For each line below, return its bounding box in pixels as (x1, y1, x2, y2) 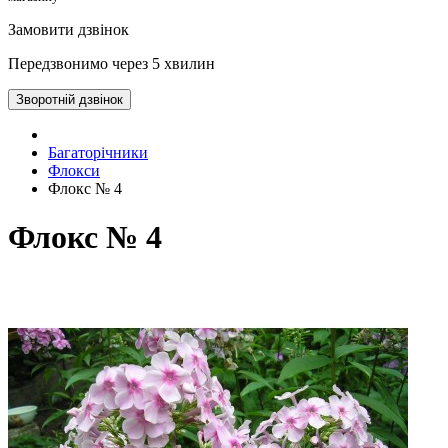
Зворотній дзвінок (16, 91, 123, 107)
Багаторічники (48, 143, 148, 161)
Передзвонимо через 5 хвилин (8, 54, 215, 72)
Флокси (48, 161, 100, 179)
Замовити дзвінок (8, 20, 129, 38)
